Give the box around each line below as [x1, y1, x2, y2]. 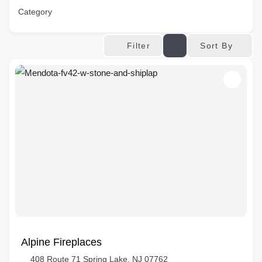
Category [18, 7, 52, 16]
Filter [126, 41, 151, 50]
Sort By [200, 40, 233, 50]
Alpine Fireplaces [21, 236, 102, 248]
